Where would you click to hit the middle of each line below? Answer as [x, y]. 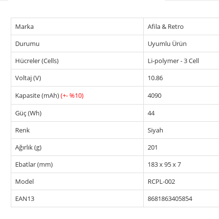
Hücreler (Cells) [37, 61]
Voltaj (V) [28, 78]
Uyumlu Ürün [167, 44]
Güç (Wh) [28, 113]
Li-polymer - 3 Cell [173, 61]
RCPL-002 [161, 181]
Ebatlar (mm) [34, 164]
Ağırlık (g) [28, 147]
